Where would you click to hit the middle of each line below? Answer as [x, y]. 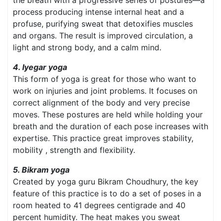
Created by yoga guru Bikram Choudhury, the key [106, 182]
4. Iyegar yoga [40, 67]
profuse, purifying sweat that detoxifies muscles [103, 24]
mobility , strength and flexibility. [74, 150]
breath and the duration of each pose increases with [110, 127]
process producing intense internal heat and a [98, 12]
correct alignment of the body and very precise [101, 103]
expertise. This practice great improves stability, [103, 138]
